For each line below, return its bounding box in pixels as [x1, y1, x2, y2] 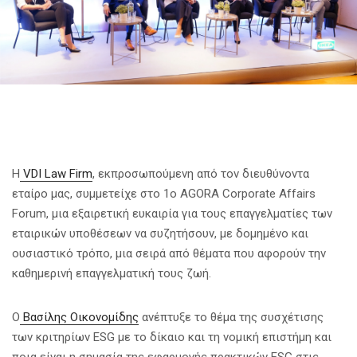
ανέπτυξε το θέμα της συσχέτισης [139, 309, 324, 324]
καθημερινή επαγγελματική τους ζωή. [12, 265, 211, 280]
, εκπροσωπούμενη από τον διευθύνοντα [92, 166, 309, 181]
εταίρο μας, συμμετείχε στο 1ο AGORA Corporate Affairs [12, 186, 316, 201]
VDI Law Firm [20, 166, 92, 181]
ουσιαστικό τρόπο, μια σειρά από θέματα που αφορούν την [12, 245, 326, 261]
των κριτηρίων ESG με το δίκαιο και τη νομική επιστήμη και [12, 329, 331, 344]
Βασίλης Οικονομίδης [20, 309, 139, 324]
